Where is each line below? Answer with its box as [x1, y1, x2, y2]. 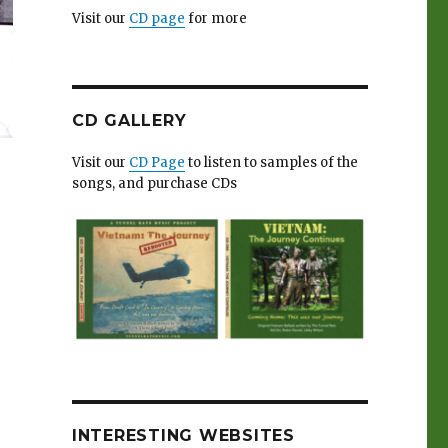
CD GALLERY [71, 110, 187, 130]
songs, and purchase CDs [71, 174, 237, 192]
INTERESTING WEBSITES [71, 426, 295, 446]
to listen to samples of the [184, 153, 358, 171]
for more [184, 9, 247, 27]
